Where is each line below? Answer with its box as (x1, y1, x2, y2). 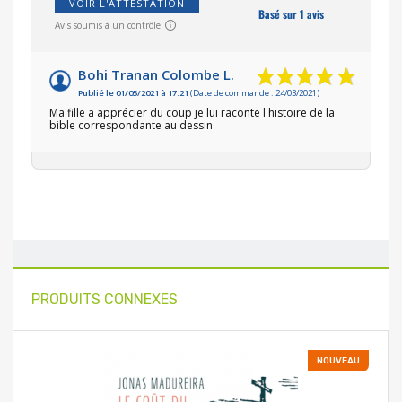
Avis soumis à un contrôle (55, 18, 161, 31)
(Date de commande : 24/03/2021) (188, 86, 319, 99)
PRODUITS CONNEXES (31, 290, 178, 308)
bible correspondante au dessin (49, 117, 213, 133)
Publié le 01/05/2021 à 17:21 (78, 86, 188, 99)
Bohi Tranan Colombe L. (78, 65, 234, 83)
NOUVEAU (317, 354, 360, 366)
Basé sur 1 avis (258, 5, 324, 22)
